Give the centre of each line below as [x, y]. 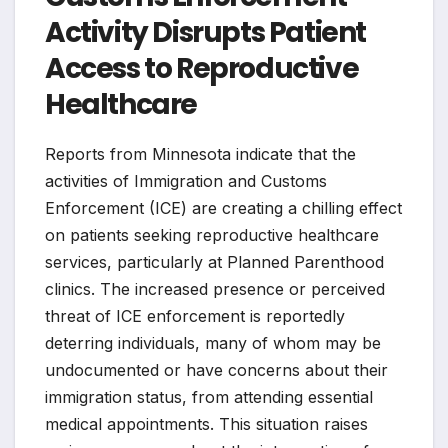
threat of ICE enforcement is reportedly [195, 316]
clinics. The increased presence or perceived [215, 289]
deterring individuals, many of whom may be [213, 343]
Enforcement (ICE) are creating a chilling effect [223, 208]
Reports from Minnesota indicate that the [200, 154]
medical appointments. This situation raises [206, 424]
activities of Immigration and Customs [186, 181]
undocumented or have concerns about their [216, 370]
